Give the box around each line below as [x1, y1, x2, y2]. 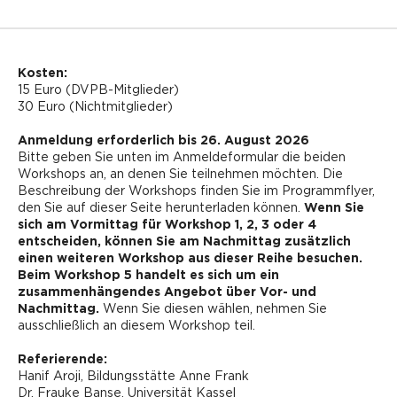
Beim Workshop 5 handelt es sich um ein [18, 268, 279, 282]
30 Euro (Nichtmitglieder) [18, 99, 173, 113]
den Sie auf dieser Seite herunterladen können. [18, 200, 304, 214]
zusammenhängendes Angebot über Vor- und [18, 284, 316, 299]
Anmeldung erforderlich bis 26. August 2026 [18, 133, 309, 147]
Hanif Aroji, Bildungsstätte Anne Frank [18, 369, 249, 383]
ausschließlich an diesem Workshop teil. [18, 318, 255, 332]
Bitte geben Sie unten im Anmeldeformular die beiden [18, 150, 346, 164]
